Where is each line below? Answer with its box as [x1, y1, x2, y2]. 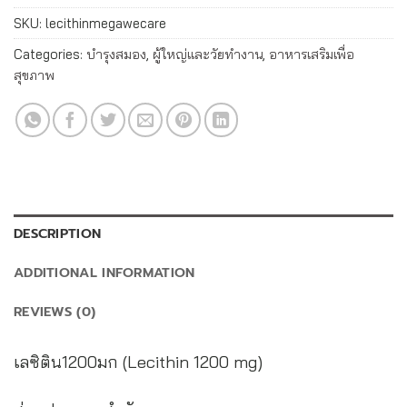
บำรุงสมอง [86, 45, 146, 63]
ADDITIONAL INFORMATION [14, 263, 195, 283]
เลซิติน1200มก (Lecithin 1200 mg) [14, 351, 263, 372]
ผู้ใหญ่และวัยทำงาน [153, 45, 263, 63]
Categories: [14, 45, 86, 63]
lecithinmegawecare [45, 14, 166, 32]
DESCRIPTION [14, 223, 102, 244]
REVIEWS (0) [14, 302, 96, 323]
